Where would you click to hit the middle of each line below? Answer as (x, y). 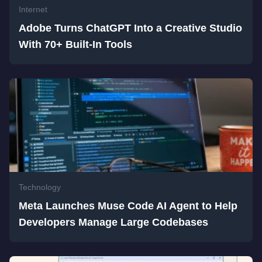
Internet (33, 9)
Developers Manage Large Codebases (113, 222)
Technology (40, 187)
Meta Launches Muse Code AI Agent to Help (128, 206)
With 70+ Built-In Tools (75, 44)
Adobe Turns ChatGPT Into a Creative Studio (130, 28)
